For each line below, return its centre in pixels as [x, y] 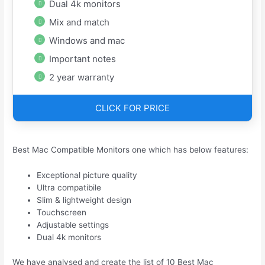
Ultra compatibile [69, 188]
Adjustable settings [73, 225]
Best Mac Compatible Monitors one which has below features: [131, 150]
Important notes [83, 59]
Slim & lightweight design [84, 200]
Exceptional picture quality [87, 175]
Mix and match [80, 22]
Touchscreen [62, 213]
